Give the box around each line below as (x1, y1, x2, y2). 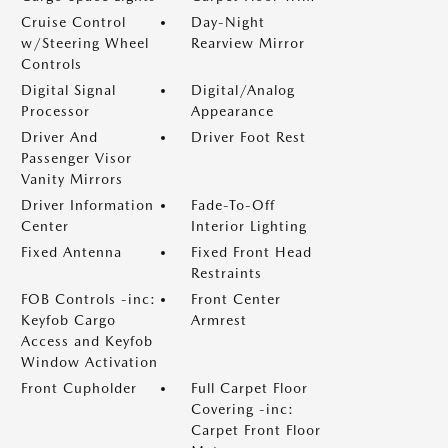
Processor (21, 103, 90, 119)
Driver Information (21, 197, 154, 213)
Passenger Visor (21, 150, 132, 166)
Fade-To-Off (191, 197, 275, 213)
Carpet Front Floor (191, 422, 321, 438)
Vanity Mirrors (21, 171, 123, 187)
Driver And (21, 129, 98, 145)
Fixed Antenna (21, 244, 122, 260)
